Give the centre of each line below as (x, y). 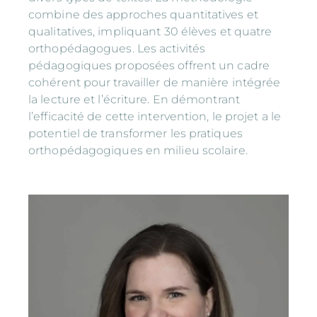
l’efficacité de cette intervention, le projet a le (155, 117)
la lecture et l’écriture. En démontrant (134, 100)
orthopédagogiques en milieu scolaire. (138, 151)
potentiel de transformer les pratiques (136, 134)
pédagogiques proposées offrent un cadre (149, 66)
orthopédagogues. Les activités (117, 49)
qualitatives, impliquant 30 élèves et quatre (150, 32)
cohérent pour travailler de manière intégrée (155, 83)
